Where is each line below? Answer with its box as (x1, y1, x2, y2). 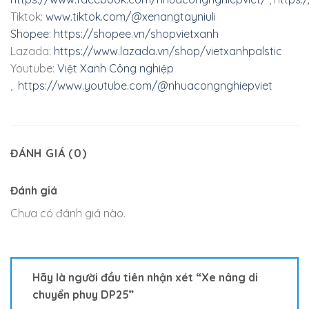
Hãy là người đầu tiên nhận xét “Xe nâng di (32, 270, 258, 285)
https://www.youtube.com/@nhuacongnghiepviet (18, 79, 272, 93)
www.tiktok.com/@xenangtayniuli (46, 10, 216, 24)
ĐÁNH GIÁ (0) (10, 146, 87, 161)
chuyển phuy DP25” (32, 288, 137, 302)
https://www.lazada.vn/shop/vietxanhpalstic (54, 44, 282, 59)
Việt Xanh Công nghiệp (57, 61, 174, 76)
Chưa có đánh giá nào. (10, 206, 126, 221)
